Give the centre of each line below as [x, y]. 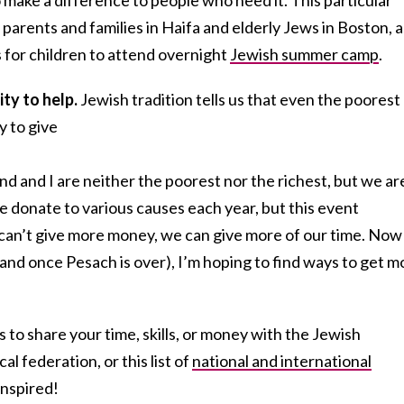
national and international [282, 360]
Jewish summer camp [304, 54]
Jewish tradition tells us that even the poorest [239, 99]
